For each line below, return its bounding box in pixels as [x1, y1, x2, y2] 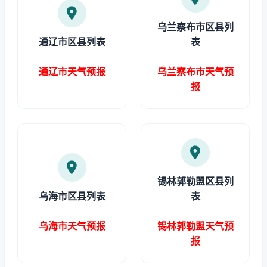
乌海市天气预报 [38, 220, 105, 232]
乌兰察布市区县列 [157, 21, 234, 33]
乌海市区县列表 [38, 190, 105, 202]
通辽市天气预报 [38, 66, 105, 77]
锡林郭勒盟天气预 [157, 220, 234, 232]
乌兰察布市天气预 [157, 66, 234, 77]
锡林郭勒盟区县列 [157, 175, 234, 187]
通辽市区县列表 [38, 36, 105, 48]
